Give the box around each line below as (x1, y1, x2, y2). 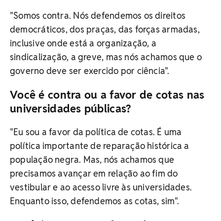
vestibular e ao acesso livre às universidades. (10, 182, 192, 193)
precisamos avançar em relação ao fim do (10, 168, 178, 180)
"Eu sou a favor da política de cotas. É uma (10, 126, 182, 138)
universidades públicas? (10, 102, 131, 116)
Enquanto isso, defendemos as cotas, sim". (10, 195, 180, 207)
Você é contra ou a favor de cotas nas (10, 88, 205, 102)
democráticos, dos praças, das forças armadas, (10, 24, 200, 36)
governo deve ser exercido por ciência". (10, 65, 170, 77)
